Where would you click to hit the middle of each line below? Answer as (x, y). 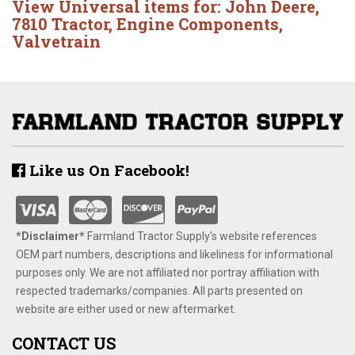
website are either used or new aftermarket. (126, 309)
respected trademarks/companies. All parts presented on (159, 290)
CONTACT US (64, 343)
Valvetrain (56, 41)
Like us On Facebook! (107, 170)
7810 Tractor (60, 24)
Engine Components (198, 24)
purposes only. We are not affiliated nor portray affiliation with (168, 272)
